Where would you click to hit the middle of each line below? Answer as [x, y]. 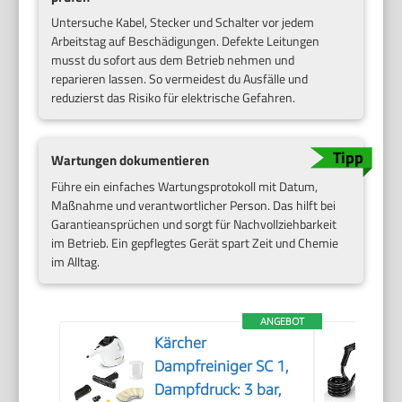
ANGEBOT [283, 321]
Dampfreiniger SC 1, [222, 366]
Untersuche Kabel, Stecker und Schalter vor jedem [183, 22]
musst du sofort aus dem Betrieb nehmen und [173, 60]
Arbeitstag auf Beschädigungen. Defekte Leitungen [186, 41]
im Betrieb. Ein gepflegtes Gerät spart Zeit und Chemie [195, 243]
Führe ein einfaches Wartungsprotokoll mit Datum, [185, 186]
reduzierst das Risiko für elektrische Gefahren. [174, 98]
